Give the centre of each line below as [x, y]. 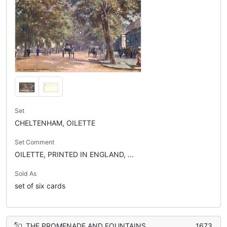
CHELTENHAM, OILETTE [55, 123]
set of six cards [40, 185]
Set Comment [34, 142]
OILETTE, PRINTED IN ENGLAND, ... [74, 154]
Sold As [26, 173]
